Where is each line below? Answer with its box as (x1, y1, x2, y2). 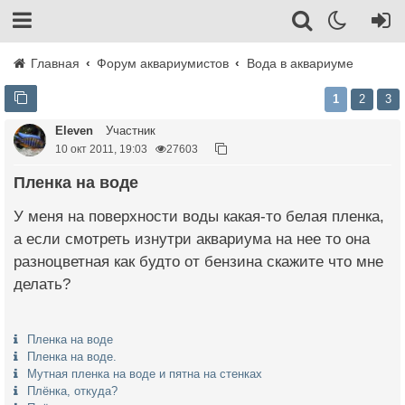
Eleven (55, 124, 93, 137)
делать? (14, 276, 71, 293)
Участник (102, 124, 155, 137)
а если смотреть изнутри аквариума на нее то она (14, 231, 370, 248)
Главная (27, 56, 80, 71)
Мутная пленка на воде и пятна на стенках (27, 367, 262, 381)
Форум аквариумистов (97, 56, 230, 71)
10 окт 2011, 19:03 (55, 143, 147, 155)
